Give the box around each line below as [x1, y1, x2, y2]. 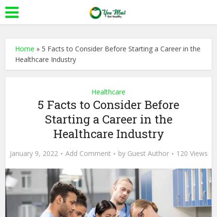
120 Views [176, 149, 208, 158]
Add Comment [65, 149, 111, 158]
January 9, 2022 [9, 149, 58, 158]
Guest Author [127, 149, 169, 158]
